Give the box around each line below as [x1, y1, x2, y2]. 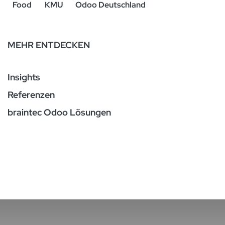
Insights [8, 71, 40, 83]
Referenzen [8, 88, 55, 100]
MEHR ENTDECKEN [8, 39, 90, 51]
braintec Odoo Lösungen [8, 106, 111, 118]
